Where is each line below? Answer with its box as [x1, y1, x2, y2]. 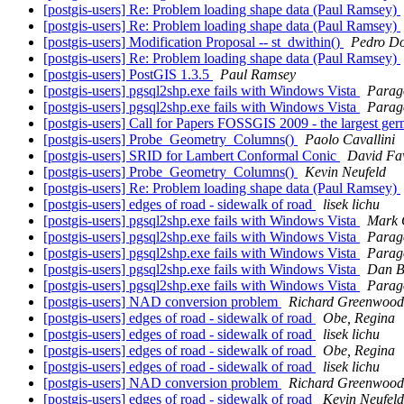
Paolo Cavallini [305, 132, 395, 148]
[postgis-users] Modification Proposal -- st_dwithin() [43, 34, 344, 50]
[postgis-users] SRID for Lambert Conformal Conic [43, 148, 340, 164]
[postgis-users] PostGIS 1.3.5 [43, 67, 213, 83]
